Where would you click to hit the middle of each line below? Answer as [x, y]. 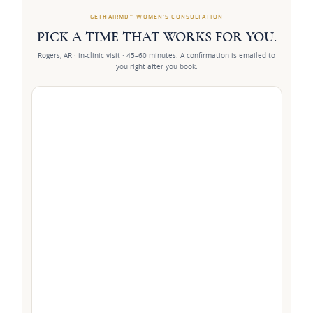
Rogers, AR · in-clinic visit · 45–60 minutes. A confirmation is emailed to [156, 56]
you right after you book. [156, 67]
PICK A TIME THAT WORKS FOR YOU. [156, 37]
